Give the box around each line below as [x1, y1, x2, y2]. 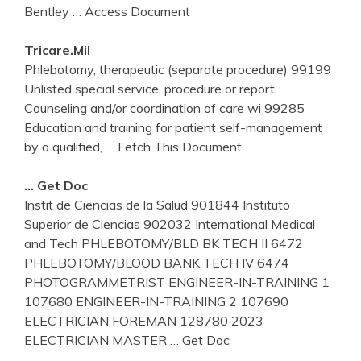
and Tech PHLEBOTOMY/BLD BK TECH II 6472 [24, 234, 303, 251]
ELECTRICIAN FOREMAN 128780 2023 [24, 312, 263, 329]
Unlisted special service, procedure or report [24, 80, 275, 97]
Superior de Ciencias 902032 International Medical [24, 215, 315, 232]
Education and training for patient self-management [24, 118, 322, 135]
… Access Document [73, 2, 190, 19]
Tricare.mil [24, 41, 90, 58]
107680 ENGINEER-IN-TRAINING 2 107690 [24, 293, 288, 309]
